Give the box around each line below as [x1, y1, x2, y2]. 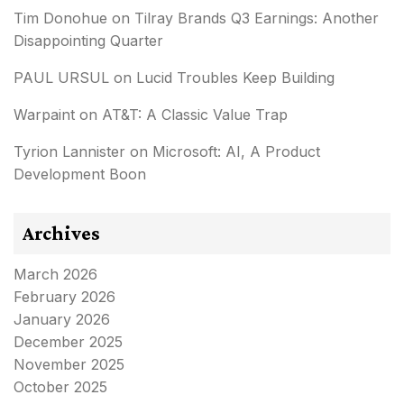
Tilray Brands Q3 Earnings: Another [134, 8, 379, 27]
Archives [23, 221, 100, 244]
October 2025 [14, 377, 107, 396]
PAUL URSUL [14, 68, 109, 87]
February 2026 [14, 287, 115, 306]
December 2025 [14, 332, 123, 351]
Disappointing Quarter [14, 31, 163, 50]
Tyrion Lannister [14, 142, 125, 161]
